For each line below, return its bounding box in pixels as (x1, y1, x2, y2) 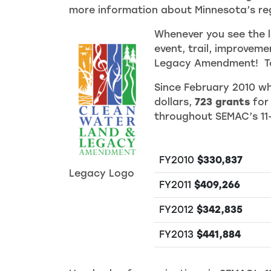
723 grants (195, 96, 250, 108)
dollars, (154, 96, 195, 108)
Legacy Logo (69, 168, 134, 179)
